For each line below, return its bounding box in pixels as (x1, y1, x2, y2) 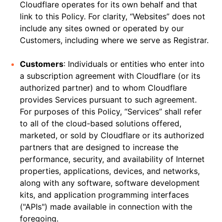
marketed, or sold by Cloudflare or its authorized (20, 130, 204, 140)
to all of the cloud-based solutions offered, (20, 118, 181, 128)
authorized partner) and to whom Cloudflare (20, 83, 187, 93)
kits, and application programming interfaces (20, 190, 189, 200)
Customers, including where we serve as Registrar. (20, 35, 209, 45)
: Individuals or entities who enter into (63, 59, 205, 69)
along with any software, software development (20, 178, 200, 188)
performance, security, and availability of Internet (20, 154, 205, 164)
